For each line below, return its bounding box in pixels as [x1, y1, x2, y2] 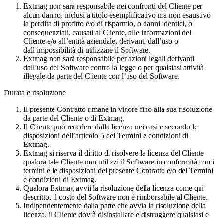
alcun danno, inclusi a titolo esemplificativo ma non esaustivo [23, 10, 211, 19]
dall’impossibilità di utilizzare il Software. [23, 45, 150, 54]
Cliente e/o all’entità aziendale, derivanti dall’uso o [23, 36, 178, 45]
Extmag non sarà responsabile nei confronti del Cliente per [23, 1, 202, 10]
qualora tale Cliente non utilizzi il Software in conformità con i [23, 157, 214, 166]
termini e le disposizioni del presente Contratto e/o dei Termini [23, 166, 213, 175]
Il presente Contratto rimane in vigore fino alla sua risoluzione [23, 105, 212, 113]
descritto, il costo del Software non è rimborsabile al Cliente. [23, 192, 208, 201]
